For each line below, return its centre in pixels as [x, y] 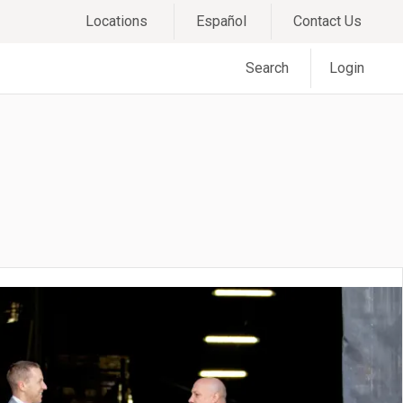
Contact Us [327, 21]
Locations [116, 21]
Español [221, 21]
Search [267, 68]
